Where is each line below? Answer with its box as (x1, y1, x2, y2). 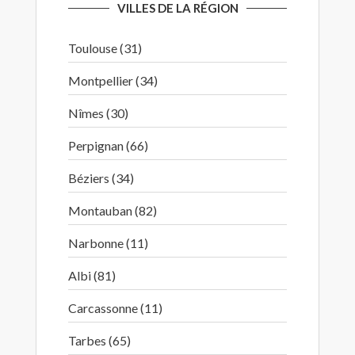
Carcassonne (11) (68, 300, 162, 315)
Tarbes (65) (68, 333, 131, 348)
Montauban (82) (68, 203, 157, 218)
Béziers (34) (68, 170, 134, 185)
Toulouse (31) (68, 40, 142, 55)
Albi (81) (68, 268, 116, 283)
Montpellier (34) (68, 73, 158, 88)
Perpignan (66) (68, 138, 148, 153)
